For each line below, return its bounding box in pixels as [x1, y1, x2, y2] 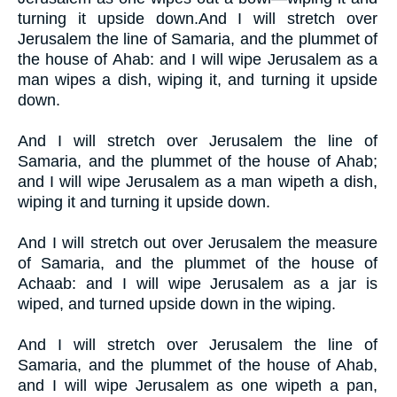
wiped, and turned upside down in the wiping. [18, 294, 336, 313]
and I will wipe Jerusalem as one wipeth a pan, [18, 376, 378, 394]
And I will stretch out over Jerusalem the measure [18, 233, 378, 252]
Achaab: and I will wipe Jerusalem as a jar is [18, 274, 378, 292]
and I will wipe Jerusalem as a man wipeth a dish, [18, 172, 378, 191]
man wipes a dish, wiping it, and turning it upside [18, 70, 378, 89]
